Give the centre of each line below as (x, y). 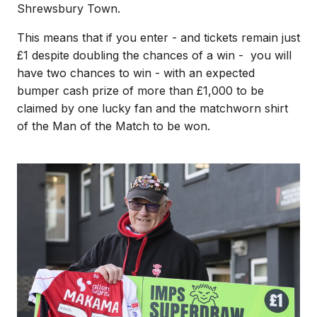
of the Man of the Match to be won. (114, 126)
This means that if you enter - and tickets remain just (158, 38)
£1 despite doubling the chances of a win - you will (154, 55)
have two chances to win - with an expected (136, 73)
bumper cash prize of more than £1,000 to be (140, 91)
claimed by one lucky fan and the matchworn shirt (152, 108)
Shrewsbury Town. (70, 8)
